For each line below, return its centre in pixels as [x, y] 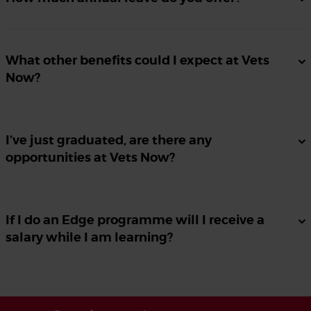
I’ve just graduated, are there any [109, 140]
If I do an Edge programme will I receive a [135, 220]
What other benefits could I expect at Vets [137, 60]
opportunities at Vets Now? [90, 158]
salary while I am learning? [89, 237]
